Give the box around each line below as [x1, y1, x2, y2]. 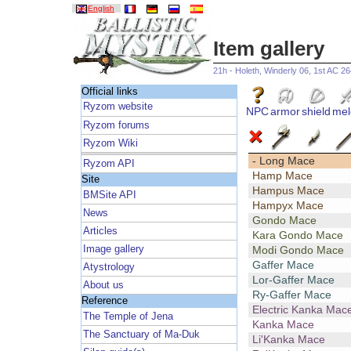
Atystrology [83, 261, 136, 273]
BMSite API [83, 189, 137, 201]
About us [83, 279, 125, 291]
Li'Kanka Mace [251, 333, 325, 346]
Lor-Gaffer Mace [251, 273, 335, 287]
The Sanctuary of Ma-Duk [83, 328, 201, 340]
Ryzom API [83, 157, 136, 169]
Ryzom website [83, 101, 154, 113]
